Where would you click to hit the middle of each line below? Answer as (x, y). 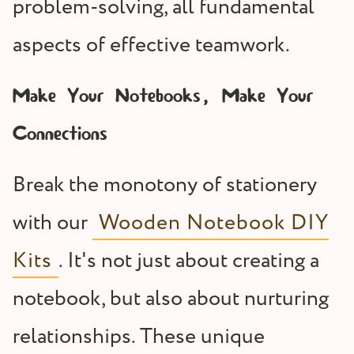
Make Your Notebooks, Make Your (163, 97)
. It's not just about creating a (189, 262)
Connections (60, 135)
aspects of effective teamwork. (151, 46)
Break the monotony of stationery (165, 186)
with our (53, 224)
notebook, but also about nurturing (171, 299)
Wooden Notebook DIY (214, 224)
